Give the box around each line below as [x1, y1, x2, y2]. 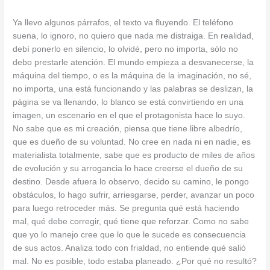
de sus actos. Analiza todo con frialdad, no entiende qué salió [13, 243, 246, 253]
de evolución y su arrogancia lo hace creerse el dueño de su [13, 163, 243, 173]
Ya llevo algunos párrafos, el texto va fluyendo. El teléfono [13, 17, 234, 27]
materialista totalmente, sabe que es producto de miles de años [13, 150, 256, 160]
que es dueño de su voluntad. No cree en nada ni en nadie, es [13, 137, 251, 146]
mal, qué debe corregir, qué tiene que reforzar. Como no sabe [13, 216, 250, 226]
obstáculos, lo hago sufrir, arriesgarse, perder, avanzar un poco [13, 190, 255, 199]
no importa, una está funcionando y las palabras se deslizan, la [13, 84, 254, 93]
